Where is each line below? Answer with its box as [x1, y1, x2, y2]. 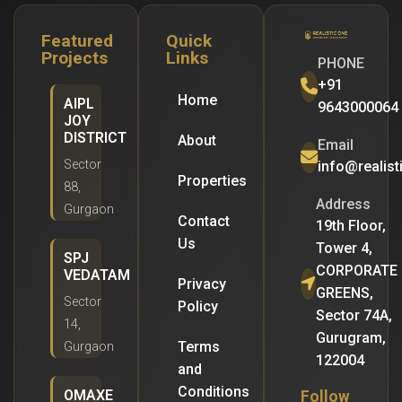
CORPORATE [315, 262, 398, 279]
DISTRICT [64, 129, 127, 146]
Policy [178, 298, 219, 315]
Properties [178, 172, 248, 189]
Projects [41, 48, 109, 68]
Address [315, 196, 371, 213]
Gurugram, [315, 329, 386, 346]
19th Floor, [315, 217, 386, 234]
